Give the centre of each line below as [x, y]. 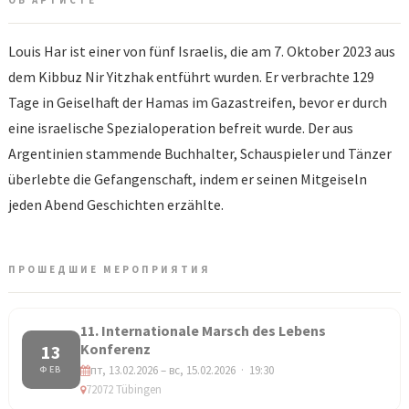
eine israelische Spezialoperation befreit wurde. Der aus [181, 128]
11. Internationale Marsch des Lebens [203, 331]
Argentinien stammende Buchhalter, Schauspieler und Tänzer [200, 154]
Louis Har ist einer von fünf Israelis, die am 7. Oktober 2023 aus [202, 52]
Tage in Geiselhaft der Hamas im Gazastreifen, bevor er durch [198, 103]
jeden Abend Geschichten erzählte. [116, 205]
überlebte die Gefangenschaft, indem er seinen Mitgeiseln [188, 179]
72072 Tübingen [124, 390]
